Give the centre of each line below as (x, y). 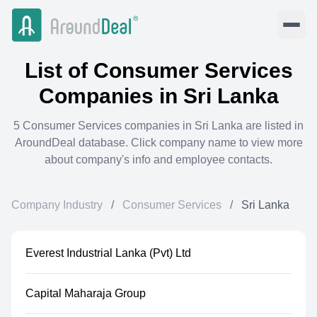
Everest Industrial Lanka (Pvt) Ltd (108, 253)
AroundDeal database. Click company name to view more (158, 143)
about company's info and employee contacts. (158, 160)
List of (59, 70)
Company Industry (57, 205)
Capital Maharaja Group (86, 293)
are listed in (273, 126)
